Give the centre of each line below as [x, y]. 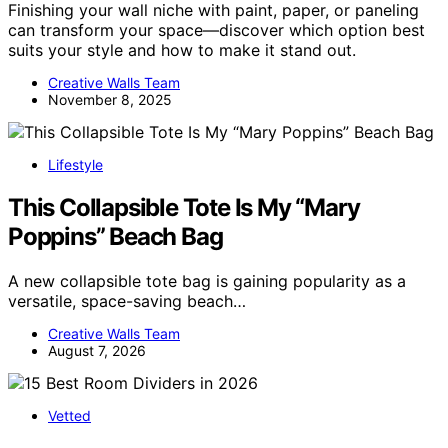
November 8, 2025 [110, 100]
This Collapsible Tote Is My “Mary [184, 208]
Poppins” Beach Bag [115, 237]
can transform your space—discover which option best [216, 30]
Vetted [69, 416]
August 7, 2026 [97, 351]
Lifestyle [75, 165]
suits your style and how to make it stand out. [182, 50]
